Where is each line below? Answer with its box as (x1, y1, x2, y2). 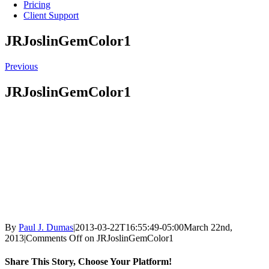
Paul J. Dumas (19, 222, 73, 232)
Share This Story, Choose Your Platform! (5, 256, 172, 267)
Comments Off (26, 232, 82, 243)
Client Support (23, 10, 79, 20)
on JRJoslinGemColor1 (82, 232, 174, 243)
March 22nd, (184, 222, 232, 232)
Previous (5, 61, 38, 71)
